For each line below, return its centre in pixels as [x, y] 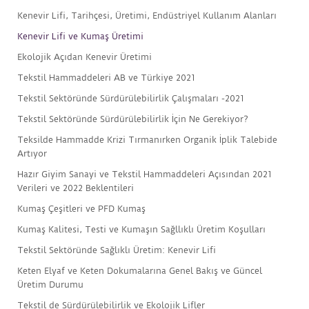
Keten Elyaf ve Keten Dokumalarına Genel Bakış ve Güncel [140, 271]
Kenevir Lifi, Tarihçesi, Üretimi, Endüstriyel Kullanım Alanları [147, 16]
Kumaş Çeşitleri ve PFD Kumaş [81, 209]
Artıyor [32, 154]
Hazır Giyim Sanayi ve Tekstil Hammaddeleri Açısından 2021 [144, 175]
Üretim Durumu [50, 285]
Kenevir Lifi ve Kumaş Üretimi [80, 37]
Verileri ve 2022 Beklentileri [76, 188]
